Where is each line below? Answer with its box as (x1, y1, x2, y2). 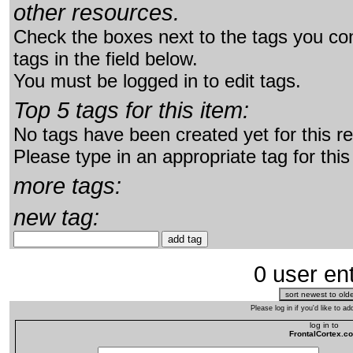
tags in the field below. (13, 48, 198, 70)
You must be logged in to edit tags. (13, 70, 301, 92)
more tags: (13, 173, 121, 199)
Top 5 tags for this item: (13, 97, 249, 124)
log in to (310, 321, 339, 330)
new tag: (13, 204, 99, 231)
